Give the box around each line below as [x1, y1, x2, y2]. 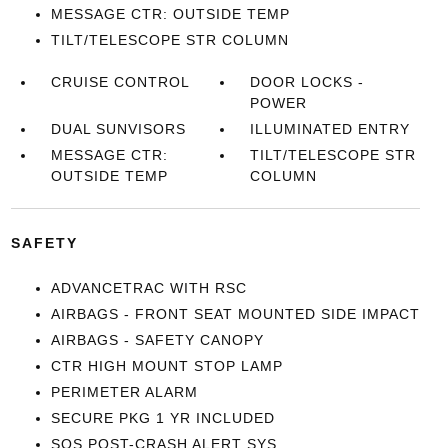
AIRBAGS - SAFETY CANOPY [50, 332, 264, 348]
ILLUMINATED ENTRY [250, 121, 411, 137]
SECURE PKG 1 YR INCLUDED [50, 410, 275, 426]
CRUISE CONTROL [50, 74, 190, 90]
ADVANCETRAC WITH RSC [50, 280, 247, 296]
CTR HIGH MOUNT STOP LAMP [50, 358, 283, 374]
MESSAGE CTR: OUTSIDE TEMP [50, 6, 290, 22]
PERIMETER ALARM [50, 384, 198, 400]
